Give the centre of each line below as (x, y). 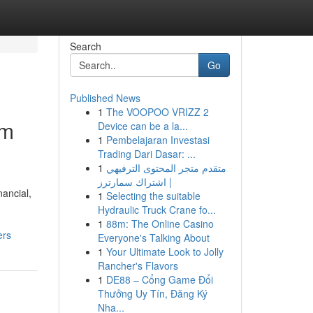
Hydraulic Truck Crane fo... (156, 210)
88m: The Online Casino (160, 224)
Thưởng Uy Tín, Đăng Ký (152, 293)
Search (85, 46)
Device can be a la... (143, 126)
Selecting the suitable (153, 196)
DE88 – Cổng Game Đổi (159, 279)
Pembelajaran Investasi (158, 140)
